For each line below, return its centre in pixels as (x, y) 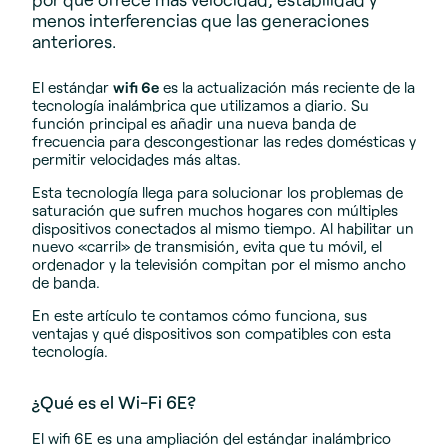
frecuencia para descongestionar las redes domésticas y (224, 140)
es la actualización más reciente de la (287, 86)
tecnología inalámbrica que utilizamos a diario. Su (200, 104)
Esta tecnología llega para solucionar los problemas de (217, 192)
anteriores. (74, 41)
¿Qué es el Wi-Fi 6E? (114, 402)
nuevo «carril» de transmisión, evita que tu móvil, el (207, 246)
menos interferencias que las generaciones (200, 20)
